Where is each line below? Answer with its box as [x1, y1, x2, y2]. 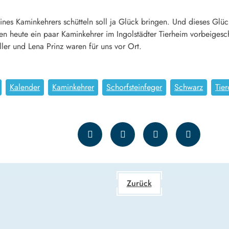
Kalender [10, 81, 40, 94]
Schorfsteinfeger [106, 81, 162, 94]
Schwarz [174, 81, 203, 94]
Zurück [126, 177, 152, 190]
